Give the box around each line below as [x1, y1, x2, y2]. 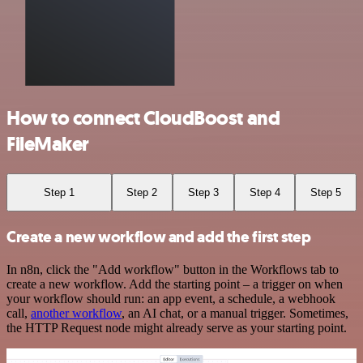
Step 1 [43, 186, 75, 199]
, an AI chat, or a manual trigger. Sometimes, [122, 305, 348, 320]
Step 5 [310, 186, 342, 199]
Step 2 [126, 186, 158, 199]
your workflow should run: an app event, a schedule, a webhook [6, 291, 335, 305]
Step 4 [249, 186, 280, 199]
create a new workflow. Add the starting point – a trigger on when [6, 276, 343, 291]
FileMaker [6, 130, 89, 157]
